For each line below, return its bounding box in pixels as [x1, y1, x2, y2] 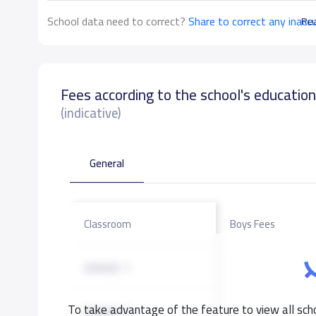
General [89, 153, 124, 173]
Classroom [83, 214, 131, 233]
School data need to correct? [47, 11, 186, 32]
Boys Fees [229, 214, 275, 233]
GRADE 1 [83, 256, 130, 279]
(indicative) [60, 100, 121, 126]
